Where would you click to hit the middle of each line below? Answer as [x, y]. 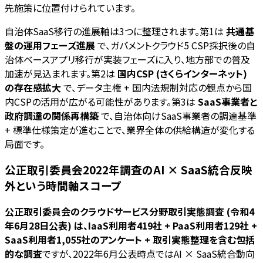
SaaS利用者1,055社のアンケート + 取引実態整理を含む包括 [130, 240]
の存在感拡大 [33, 87]
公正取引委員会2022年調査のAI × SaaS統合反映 [129, 170]
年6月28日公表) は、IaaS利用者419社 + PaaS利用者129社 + [131, 226]
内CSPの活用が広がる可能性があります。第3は [101, 101]
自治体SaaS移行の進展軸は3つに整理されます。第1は [115, 31]
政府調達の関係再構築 [52, 115]
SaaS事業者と [227, 101]
